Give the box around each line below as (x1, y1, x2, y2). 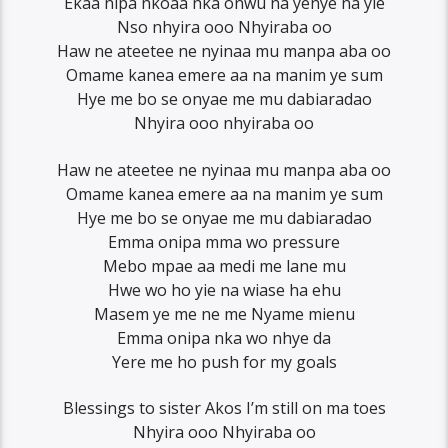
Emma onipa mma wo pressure (108, 230, 340, 253)
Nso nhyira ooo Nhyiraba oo (116, 16, 332, 39)
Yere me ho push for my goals (111, 350, 337, 373)
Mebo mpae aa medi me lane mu (102, 254, 346, 277)
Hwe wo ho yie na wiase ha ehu (107, 278, 341, 301)
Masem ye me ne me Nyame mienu (93, 302, 355, 325)
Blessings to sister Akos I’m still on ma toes (62, 396, 386, 419)
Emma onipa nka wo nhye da (117, 326, 331, 349)
